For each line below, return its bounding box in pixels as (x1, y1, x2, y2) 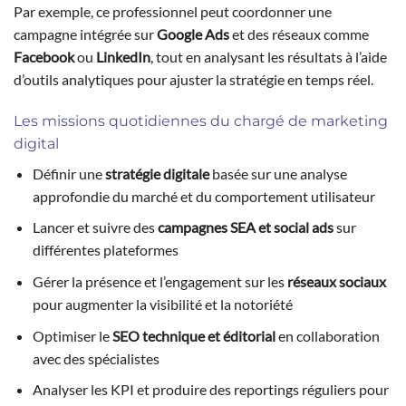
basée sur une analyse (208, 164, 347, 182)
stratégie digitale (104, 164, 209, 182)
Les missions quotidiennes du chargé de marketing (14, 111, 388, 130)
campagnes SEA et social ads (157, 218, 333, 237)
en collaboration (275, 326, 380, 344)
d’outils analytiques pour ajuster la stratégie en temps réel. (14, 71, 373, 89)
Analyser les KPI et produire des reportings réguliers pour (32, 381, 389, 399)
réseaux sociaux (286, 273, 386, 291)
